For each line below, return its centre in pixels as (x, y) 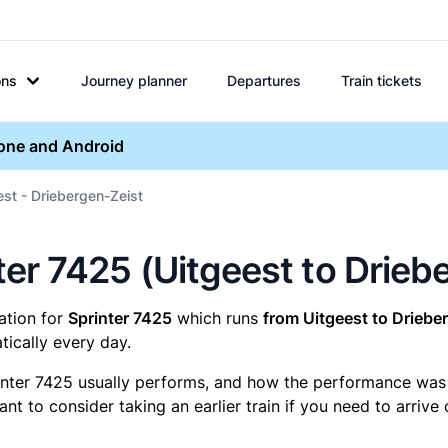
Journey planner (134, 80)
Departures (264, 80)
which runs (217, 318)
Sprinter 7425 (120, 318)
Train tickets (381, 80)
